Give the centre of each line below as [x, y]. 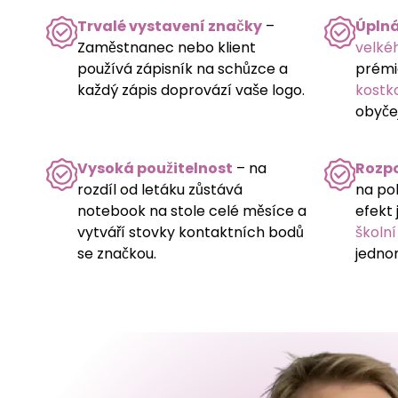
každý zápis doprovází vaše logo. [191, 90]
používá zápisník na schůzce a [183, 68]
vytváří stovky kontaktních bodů [191, 232]
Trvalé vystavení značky [170, 26]
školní [376, 232]
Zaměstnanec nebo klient [167, 47]
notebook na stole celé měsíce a [192, 211]
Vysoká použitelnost [155, 168]
